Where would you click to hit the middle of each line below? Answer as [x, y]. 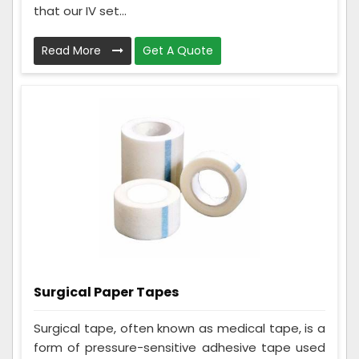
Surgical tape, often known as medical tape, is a [179, 329]
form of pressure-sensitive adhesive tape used [179, 348]
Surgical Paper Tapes [106, 292]
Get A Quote [178, 51]
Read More [73, 51]
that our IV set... [80, 11]
